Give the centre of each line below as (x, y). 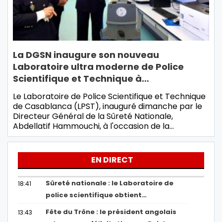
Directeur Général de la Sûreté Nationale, (93, 116)
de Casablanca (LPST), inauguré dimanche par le (108, 107)
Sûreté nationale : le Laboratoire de (110, 183)
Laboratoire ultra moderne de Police (98, 67)
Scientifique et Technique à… (81, 79)
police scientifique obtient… (96, 195)
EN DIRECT (112, 160)
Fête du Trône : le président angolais (111, 212)
